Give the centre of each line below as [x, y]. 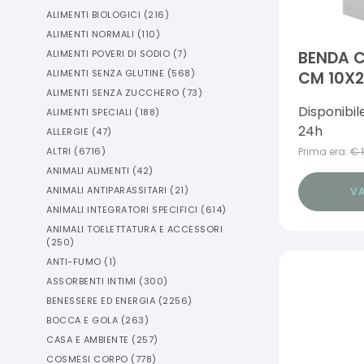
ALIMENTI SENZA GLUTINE [105, 73]
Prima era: [323, 152]
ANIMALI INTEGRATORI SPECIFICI [122, 210]
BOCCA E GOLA [82, 320]
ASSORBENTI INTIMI [91, 281]
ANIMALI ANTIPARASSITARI [107, 190]
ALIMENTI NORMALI [90, 34]
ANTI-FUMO [74, 262]
